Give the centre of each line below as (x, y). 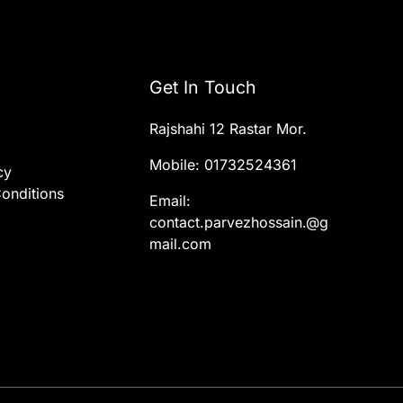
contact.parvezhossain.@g (239, 223)
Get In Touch (203, 87)
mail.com (180, 244)
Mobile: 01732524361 (223, 165)
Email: (170, 201)
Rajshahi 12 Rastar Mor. (228, 129)
